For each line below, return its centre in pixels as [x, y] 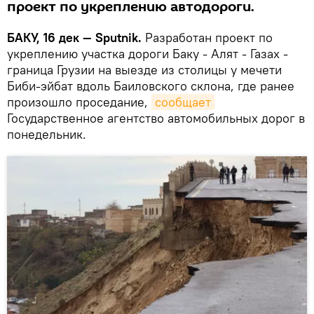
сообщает [183, 102]
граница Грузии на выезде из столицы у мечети [144, 69]
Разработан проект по [207, 37]
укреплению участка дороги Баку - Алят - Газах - [148, 53]
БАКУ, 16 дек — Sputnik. [74, 37]
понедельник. [47, 134]
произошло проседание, [79, 102]
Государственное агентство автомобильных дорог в [156, 118]
